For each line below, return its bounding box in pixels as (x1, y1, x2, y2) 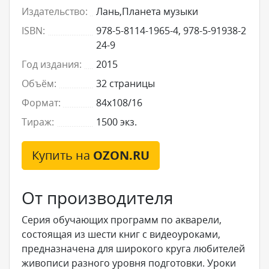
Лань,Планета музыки (95, 5, 198, 18)
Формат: (22, 96, 61, 109)
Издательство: (22, 5, 88, 18)
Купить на (32, 147, 93, 163)
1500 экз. (95, 115, 137, 128)
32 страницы (95, 77, 155, 90)
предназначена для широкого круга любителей (22, 242, 245, 255)
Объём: (22, 77, 56, 90)
